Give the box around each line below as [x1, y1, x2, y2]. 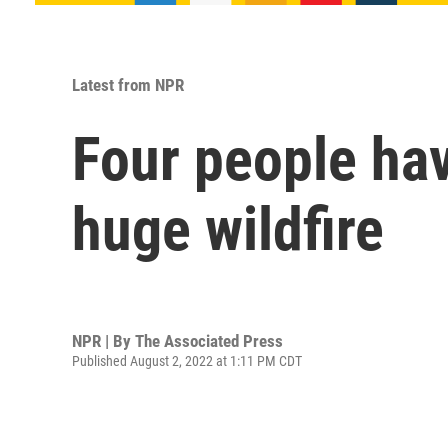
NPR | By [72, 330, 135, 351]
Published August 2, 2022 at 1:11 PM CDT [72, 352, 302, 369]
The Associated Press [135, 330, 283, 351]
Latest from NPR [72, 75, 184, 95]
